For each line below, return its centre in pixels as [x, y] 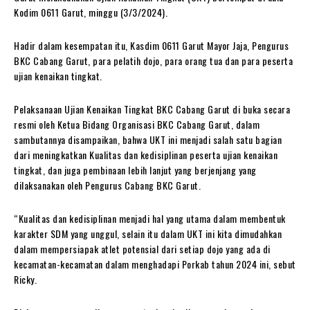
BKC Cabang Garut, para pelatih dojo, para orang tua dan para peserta [153, 61]
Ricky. [25, 279]
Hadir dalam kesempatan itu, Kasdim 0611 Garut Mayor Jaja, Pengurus [151, 45]
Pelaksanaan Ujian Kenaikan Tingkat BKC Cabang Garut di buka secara [152, 109]
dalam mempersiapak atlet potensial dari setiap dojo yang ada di [142, 249]
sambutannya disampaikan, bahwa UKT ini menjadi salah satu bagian [148, 139]
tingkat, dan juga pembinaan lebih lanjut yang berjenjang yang [135, 170]
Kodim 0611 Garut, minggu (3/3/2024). [91, 12]
